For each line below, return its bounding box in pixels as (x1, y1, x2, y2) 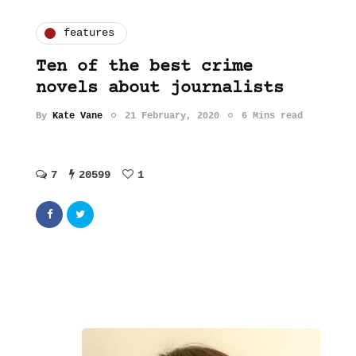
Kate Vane (52, 110, 103, 122)
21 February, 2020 (125, 110, 219, 122)
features (64, 26, 114, 40)
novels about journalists (36, 78, 284, 99)
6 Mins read (242, 110, 303, 122)
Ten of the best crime (36, 56, 253, 77)
